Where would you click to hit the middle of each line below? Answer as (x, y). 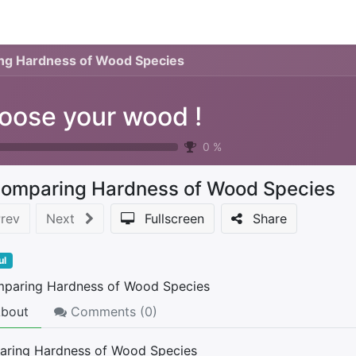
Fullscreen (174, 219)
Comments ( (106, 311)
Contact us (78, 22)
